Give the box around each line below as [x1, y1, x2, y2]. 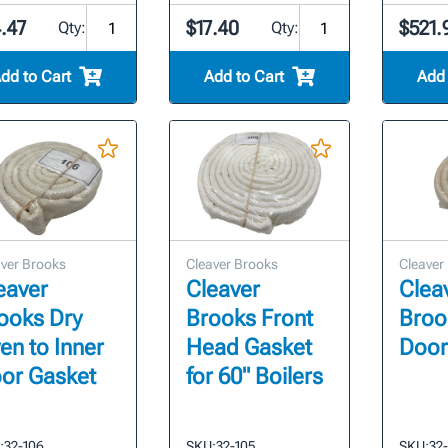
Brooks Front [186, 305, 314, 333]
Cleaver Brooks [186, 256, 279, 273]
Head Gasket [186, 334, 313, 362]
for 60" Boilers [186, 363, 324, 391]
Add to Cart [203, 67, 284, 87]
